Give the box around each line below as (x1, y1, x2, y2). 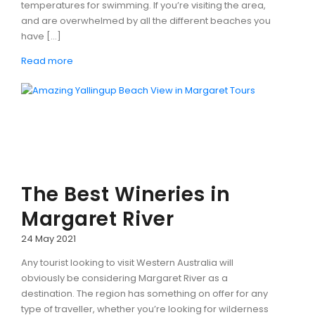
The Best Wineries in (21, 180, 230, 208)
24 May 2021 (21, 231, 76, 245)
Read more (21, 53, 73, 67)
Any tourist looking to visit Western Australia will (21, 255, 233, 269)
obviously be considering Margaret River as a (21, 271, 228, 285)
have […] (21, 29, 61, 43)
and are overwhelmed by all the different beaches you (21, 13, 271, 27)
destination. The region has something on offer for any (21, 286, 268, 300)
